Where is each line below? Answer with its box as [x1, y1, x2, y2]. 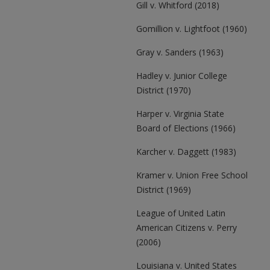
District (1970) [136, 84, 191, 96]
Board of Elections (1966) [136, 122, 236, 134]
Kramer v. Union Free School [136, 169, 248, 181]
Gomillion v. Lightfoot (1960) [136, 23, 247, 34]
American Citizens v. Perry [136, 222, 237, 233]
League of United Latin [136, 207, 225, 219]
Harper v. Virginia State [136, 108, 224, 119]
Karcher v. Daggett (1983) [136, 146, 236, 157]
